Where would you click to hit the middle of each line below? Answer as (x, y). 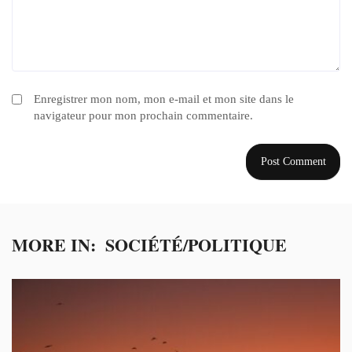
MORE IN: (54, 245)
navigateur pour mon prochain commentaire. (143, 116)
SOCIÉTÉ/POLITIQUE (196, 245)
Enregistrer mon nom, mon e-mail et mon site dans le (164, 99)
